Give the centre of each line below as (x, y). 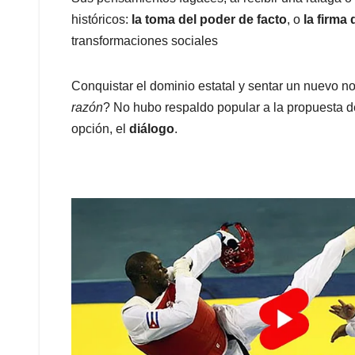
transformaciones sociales (145, 41)
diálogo (152, 129)
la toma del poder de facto (209, 20)
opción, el (100, 129)
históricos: (101, 20)
